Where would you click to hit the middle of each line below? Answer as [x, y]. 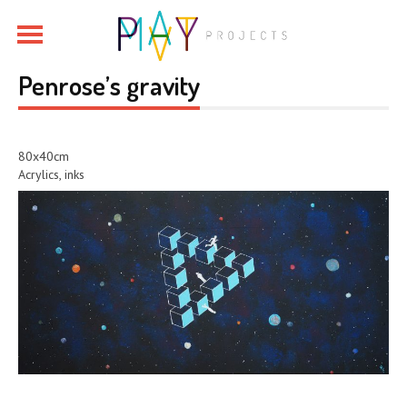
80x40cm [44, 156]
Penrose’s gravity [109, 85]
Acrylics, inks [51, 174]
